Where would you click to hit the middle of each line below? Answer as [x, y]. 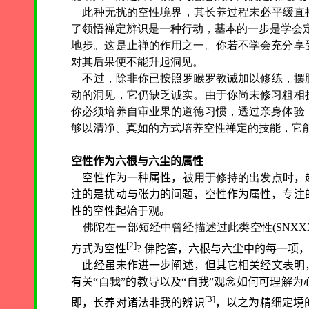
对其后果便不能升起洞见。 [137, 62]
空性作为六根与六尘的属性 [137, 161]
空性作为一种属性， [132, 178]
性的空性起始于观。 [121, 211]
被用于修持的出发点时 [238, 178]
